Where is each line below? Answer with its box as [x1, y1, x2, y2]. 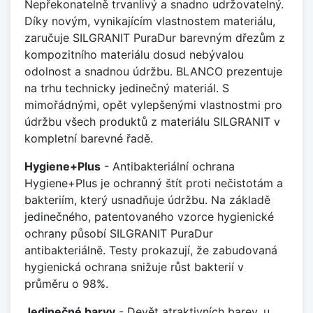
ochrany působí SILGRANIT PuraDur [24, 226, 213, 241]
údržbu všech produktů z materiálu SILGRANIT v [24, 115, 280, 129]
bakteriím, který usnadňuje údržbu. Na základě [24, 193, 270, 208]
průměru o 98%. [24, 277, 108, 291]
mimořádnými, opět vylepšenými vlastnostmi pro [24, 98, 282, 112]
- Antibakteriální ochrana [101, 159, 235, 174]
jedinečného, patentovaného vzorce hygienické [24, 210, 274, 224]
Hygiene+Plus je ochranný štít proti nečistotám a [24, 176, 283, 191]
